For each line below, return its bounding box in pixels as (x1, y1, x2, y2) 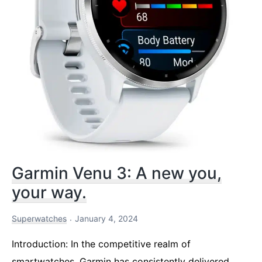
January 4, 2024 (75, 213, 138, 224)
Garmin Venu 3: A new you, (12, 163, 222, 184)
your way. (12, 182, 87, 203)
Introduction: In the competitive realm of (12, 238, 191, 250)
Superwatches (12, 213, 67, 224)
